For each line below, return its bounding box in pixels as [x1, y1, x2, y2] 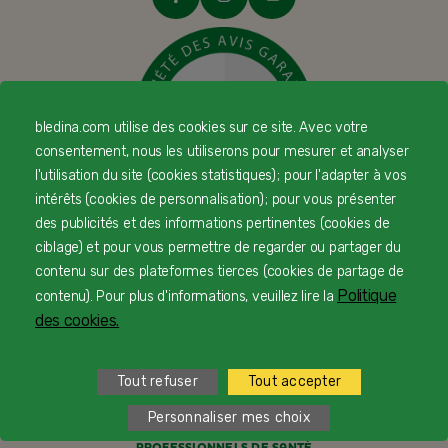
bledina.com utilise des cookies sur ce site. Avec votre [35, 118, 368, 136]
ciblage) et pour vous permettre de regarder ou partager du [35, 238, 401, 256]
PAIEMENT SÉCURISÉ [159, 396, 289, 414]
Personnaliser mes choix [148, 408, 310, 426]
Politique [337, 285, 397, 305]
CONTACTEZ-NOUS [165, 308, 283, 326]
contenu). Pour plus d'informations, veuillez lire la [35, 287, 338, 305]
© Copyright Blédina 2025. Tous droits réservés [79, 223, 369, 241]
